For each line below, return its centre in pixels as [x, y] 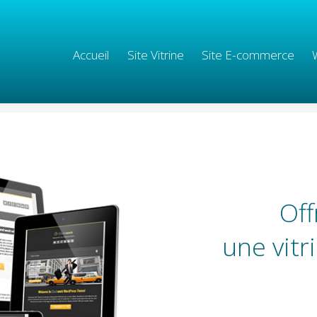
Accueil [91, 55]
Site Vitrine [155, 55]
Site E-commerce [248, 55]
